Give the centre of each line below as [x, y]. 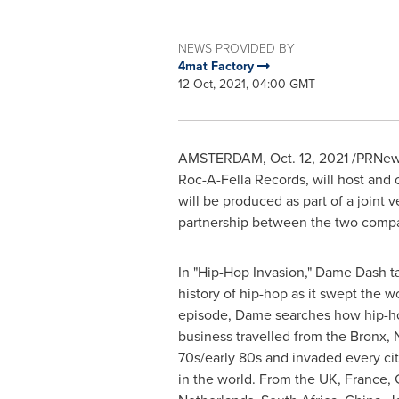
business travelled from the [264, 336]
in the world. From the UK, [261, 379]
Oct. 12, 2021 [309, 158]
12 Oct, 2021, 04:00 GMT [246, 84]
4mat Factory [217, 66]
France [366, 379]
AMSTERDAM [220, 158]
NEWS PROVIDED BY [236, 48]
